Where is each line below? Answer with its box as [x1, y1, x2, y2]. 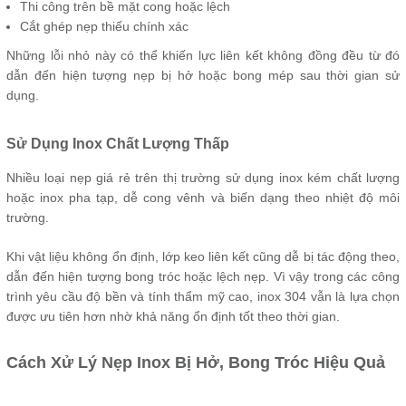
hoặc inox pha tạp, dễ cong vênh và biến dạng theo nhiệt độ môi [6, 190, 400, 205]
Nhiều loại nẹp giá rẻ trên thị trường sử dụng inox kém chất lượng [6, 170, 400, 185]
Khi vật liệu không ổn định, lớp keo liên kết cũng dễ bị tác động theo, [6, 249, 400, 264]
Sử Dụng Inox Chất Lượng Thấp [6, 136, 229, 151]
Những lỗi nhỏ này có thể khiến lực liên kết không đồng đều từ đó [6, 48, 400, 63]
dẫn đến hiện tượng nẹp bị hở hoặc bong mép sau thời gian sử [6, 68, 400, 82]
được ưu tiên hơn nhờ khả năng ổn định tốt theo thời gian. [6, 309, 340, 324]
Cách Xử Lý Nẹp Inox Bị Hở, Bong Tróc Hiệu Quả [6, 353, 385, 372]
